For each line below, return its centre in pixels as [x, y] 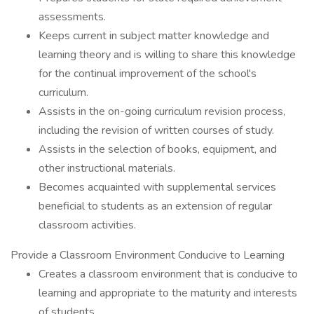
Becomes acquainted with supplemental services [157, 187]
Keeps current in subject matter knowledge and [154, 36]
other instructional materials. [107, 168]
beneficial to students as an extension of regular [155, 206]
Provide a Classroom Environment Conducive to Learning [148, 255]
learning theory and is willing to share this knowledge [167, 55]
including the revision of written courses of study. [156, 130]
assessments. [72, 17]
